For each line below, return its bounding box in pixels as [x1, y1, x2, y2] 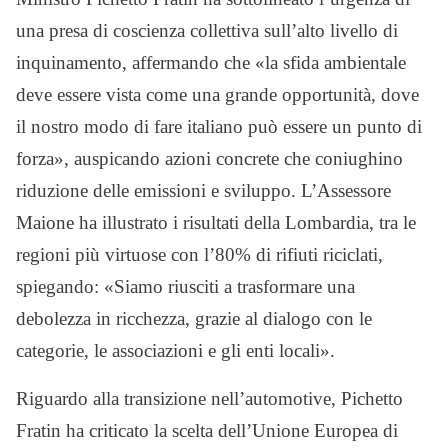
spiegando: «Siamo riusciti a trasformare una [16, 276, 355, 297]
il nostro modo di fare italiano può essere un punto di [16, 116, 422, 137]
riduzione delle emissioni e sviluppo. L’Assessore [16, 180, 391, 201]
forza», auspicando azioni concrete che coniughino [16, 148, 403, 169]
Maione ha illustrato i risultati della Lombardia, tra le [16, 212, 416, 233]
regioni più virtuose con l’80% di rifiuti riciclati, [16, 244, 383, 265]
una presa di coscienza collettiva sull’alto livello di [16, 20, 398, 41]
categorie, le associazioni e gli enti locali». [16, 340, 335, 361]
